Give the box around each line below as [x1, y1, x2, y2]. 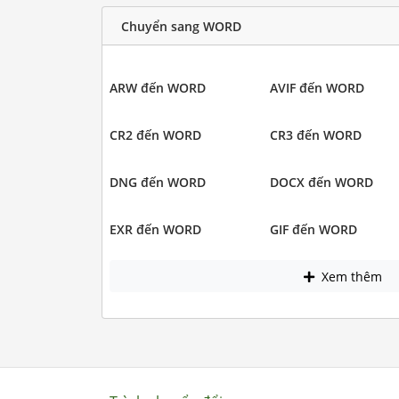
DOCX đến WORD [270, 174, 373, 191]
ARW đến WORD [109, 79, 206, 97]
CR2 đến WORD [109, 126, 201, 144]
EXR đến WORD [109, 221, 201, 239]
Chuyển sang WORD [120, 17, 241, 35]
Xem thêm [318, 267, 383, 285]
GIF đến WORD [270, 221, 357, 239]
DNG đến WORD [109, 174, 206, 191]
